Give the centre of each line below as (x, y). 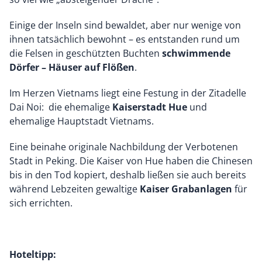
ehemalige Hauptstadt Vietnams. (82, 121)
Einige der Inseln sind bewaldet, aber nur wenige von (125, 25)
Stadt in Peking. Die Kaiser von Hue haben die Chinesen (131, 161)
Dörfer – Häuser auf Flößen (72, 68)
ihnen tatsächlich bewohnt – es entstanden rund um (125, 39)
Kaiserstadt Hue (150, 107)
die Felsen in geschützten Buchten (86, 54)
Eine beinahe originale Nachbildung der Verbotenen (124, 147)
